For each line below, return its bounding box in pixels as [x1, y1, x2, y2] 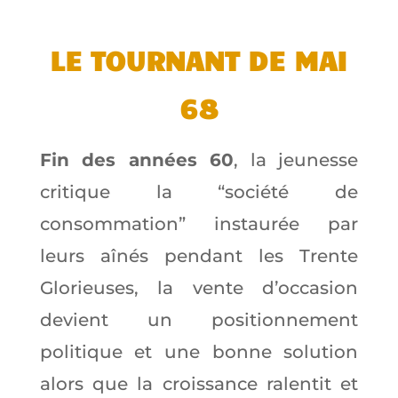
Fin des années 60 [39, 149, 235, 171]
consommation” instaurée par [39, 213, 359, 235]
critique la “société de [39, 181, 359, 203]
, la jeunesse [234, 149, 359, 171]
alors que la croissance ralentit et [39, 373, 359, 395]
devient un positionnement [39, 309, 359, 331]
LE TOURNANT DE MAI [50, 42, 348, 77]
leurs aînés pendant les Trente [39, 245, 359, 267]
